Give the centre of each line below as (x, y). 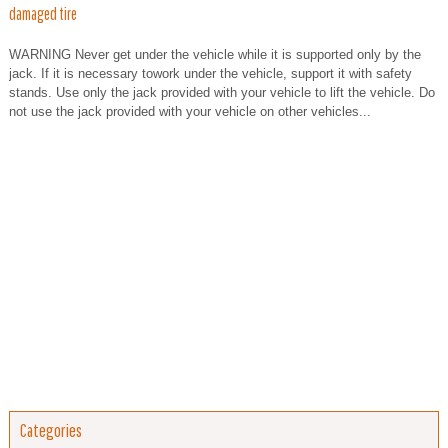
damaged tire (43, 14)
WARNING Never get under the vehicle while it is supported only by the (215, 55)
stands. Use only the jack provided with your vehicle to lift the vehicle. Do (222, 93)
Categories (51, 431)
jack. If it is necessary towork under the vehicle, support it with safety (210, 74)
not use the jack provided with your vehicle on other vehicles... (190, 112)
